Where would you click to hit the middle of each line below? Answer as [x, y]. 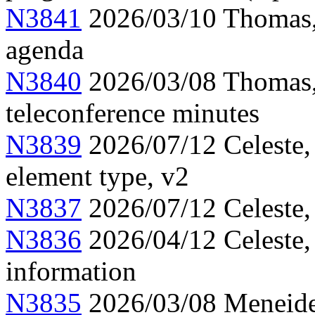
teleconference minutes [133, 113]
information [71, 271]
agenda [45, 50]
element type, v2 [97, 176]
